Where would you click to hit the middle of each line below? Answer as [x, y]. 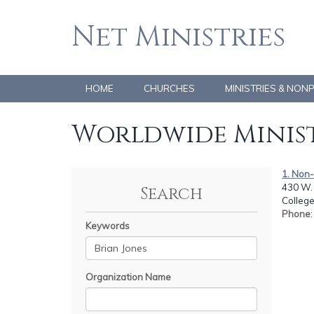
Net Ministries [178, 37]
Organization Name [128, 277]
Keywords [108, 225]
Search [171, 194]
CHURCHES [169, 88]
